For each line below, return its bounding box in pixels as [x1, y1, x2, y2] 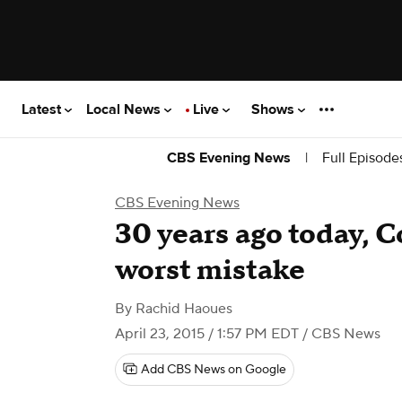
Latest [22, 100, 65, 118]
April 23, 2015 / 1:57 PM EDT [115, 325, 299, 343]
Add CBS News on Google [141, 362, 286, 378]
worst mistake [115, 252, 305, 289]
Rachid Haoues [135, 300, 232, 318]
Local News [86, 100, 164, 118]
